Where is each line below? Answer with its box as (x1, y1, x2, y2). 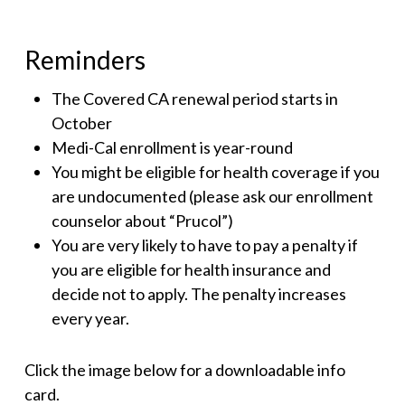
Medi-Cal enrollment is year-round (51, 137, 293, 157)
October (51, 113, 112, 133)
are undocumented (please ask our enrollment (51, 186, 373, 206)
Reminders (24, 44, 146, 75)
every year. (51, 308, 129, 328)
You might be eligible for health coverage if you (51, 162, 380, 182)
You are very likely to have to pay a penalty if (51, 235, 358, 255)
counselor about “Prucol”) (51, 211, 233, 231)
